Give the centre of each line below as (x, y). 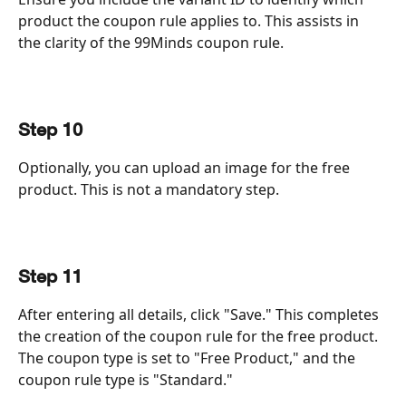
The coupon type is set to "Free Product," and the (188, 358)
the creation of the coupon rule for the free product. (200, 336)
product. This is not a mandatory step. (149, 189)
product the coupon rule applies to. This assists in (190, 20)
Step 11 (50, 277)
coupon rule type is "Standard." (126, 379)
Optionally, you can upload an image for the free (186, 167)
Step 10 (50, 130)
